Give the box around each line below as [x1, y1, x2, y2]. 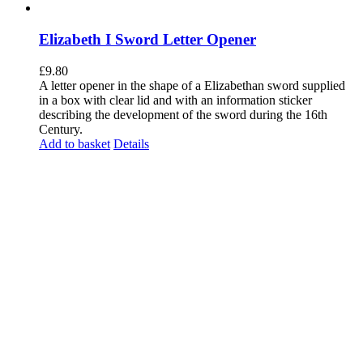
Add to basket [39, 136, 110, 151]
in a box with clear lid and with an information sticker [39, 92, 312, 107]
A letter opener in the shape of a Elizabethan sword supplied [39, 78, 345, 92]
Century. [39, 122, 83, 136]
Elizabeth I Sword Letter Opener [39, 31, 256, 49]
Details [113, 136, 149, 151]
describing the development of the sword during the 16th [39, 107, 327, 122]
